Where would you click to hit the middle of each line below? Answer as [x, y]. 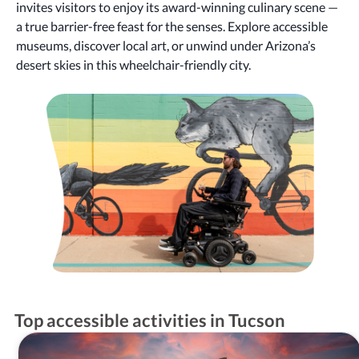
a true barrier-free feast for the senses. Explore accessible [172, 26]
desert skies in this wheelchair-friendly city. [133, 64]
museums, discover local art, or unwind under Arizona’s [166, 45]
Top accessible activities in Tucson [149, 320]
